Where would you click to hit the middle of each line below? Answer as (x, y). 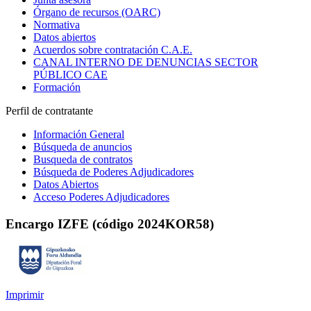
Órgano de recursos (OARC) (97, 12)
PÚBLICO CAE (70, 75)
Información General (79, 134)
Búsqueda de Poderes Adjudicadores (114, 172)
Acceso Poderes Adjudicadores (101, 197)
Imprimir (25, 295)
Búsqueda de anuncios (83, 147)
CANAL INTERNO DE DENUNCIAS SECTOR (146, 62)
